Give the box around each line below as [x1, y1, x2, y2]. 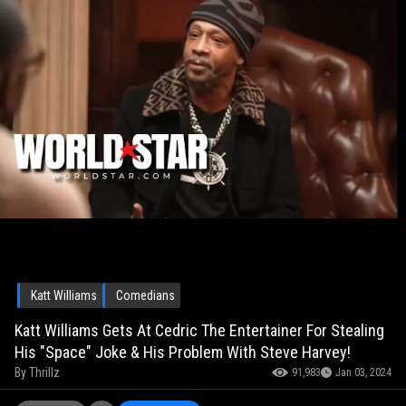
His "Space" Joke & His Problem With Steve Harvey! [14, 343, 351, 362]
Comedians [116, 288, 175, 304]
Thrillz [29, 365, 60, 381]
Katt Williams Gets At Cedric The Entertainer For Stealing [14, 321, 384, 341]
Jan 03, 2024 [335, 366, 391, 380]
